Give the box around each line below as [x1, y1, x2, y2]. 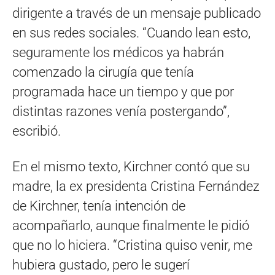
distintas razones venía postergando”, [12, 103, 230, 119]
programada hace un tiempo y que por [12, 83, 234, 99]
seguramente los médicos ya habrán [12, 44, 224, 60]
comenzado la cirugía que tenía [12, 64, 194, 80]
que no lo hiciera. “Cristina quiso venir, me [12, 237, 252, 253]
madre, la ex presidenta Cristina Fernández [12, 178, 260, 194]
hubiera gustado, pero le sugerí [12, 257, 190, 273]
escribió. [12, 123, 61, 139]
